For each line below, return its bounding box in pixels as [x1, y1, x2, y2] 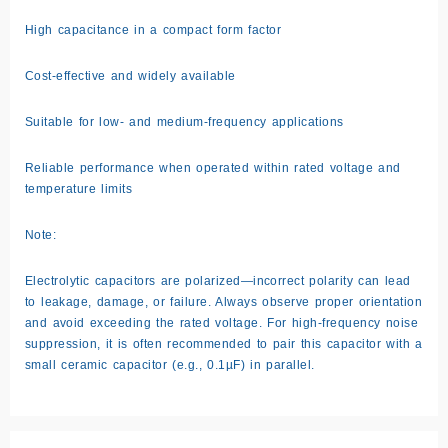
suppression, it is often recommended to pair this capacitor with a [25, 336, 423, 351]
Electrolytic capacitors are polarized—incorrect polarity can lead [25, 273, 411, 288]
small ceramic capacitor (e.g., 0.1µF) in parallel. [25, 357, 315, 372]
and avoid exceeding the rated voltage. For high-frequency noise [25, 315, 419, 330]
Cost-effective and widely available [25, 68, 236, 83]
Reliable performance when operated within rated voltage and [25, 160, 401, 175]
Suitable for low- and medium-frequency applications [25, 114, 344, 129]
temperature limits [25, 181, 133, 196]
